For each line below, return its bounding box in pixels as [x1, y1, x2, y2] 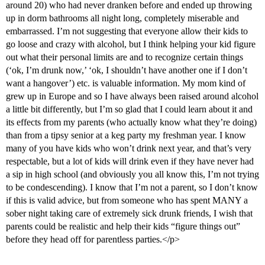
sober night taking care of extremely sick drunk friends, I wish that [6, 208, 253, 219]
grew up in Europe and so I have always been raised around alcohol [6, 91, 258, 102]
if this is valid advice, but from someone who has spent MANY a [6, 195, 248, 206]
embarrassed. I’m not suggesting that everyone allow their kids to [6, 26, 248, 37]
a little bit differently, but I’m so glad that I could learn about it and [6, 104, 253, 115]
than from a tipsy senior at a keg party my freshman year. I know [6, 130, 246, 141]
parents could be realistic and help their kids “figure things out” [6, 221, 240, 232]
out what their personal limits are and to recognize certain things [6, 52, 243, 63]
